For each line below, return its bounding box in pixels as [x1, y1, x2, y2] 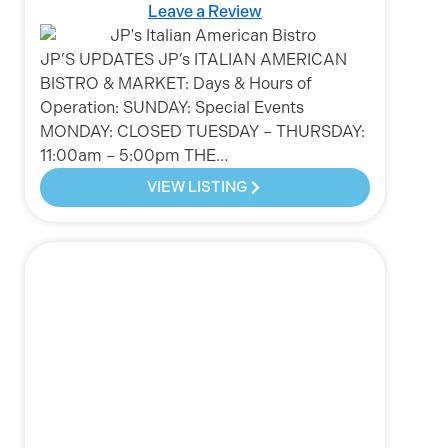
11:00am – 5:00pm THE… [40, 146, 228, 166]
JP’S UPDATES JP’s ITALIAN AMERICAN [40, 50, 347, 70]
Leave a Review [148, 2, 262, 22]
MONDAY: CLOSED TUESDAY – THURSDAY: [40, 122, 365, 142]
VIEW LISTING [147, 178, 248, 197]
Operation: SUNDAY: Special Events [40, 98, 304, 118]
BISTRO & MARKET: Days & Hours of [40, 74, 312, 94]
